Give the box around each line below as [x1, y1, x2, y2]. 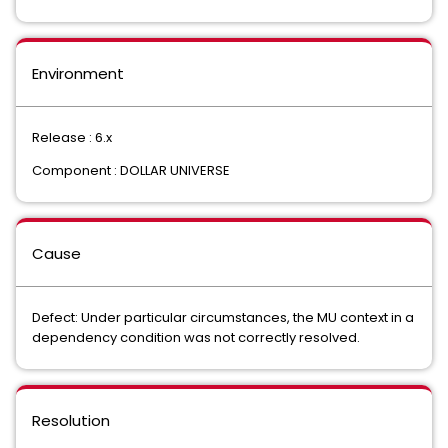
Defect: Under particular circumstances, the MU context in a [32, 308, 414, 327]
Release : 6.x [32, 128, 112, 147]
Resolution [32, 410, 110, 431]
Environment [32, 63, 124, 84]
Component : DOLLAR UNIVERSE [32, 161, 230, 180]
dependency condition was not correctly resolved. [32, 328, 360, 347]
